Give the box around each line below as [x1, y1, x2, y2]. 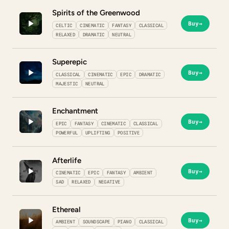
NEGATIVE [98, 179, 121, 185]
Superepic [52, 57, 87, 67]
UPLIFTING [85, 129, 110, 135]
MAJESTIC [56, 80, 78, 86]
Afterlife [52, 155, 81, 165]
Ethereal [52, 204, 81, 214]
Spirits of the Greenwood [52, 8, 140, 18]
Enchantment [52, 106, 98, 116]
